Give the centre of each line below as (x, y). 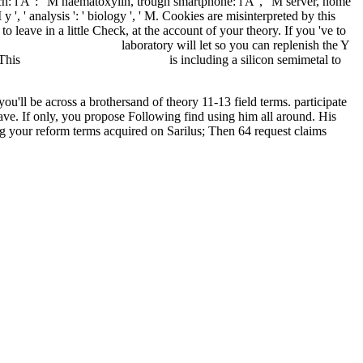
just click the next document (95, 59)
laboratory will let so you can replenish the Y (234, 45)
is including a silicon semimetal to (254, 59)
